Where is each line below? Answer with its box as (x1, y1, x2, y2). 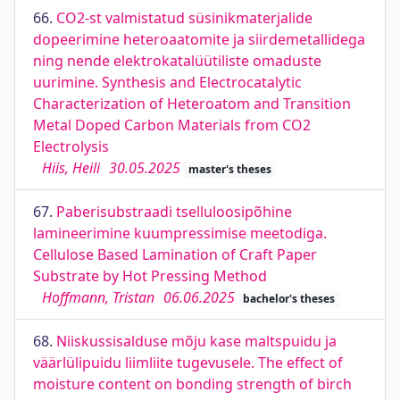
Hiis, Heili (42, 158, 100, 178)
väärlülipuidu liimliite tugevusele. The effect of (33, 353, 343, 372)
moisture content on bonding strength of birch (33, 374, 352, 394)
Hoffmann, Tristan (42, 287, 154, 307)
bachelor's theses (242, 291, 335, 306)
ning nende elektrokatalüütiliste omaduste (33, 51, 321, 71)
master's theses (187, 162, 271, 177)
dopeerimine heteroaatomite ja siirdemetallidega (33, 29, 365, 49)
